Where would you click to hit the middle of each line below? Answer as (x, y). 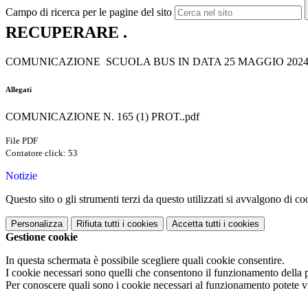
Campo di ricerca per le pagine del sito (89, 12)
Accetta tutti (196, 224)
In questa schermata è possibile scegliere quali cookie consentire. (145, 261)
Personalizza (37, 224)
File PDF (22, 141)
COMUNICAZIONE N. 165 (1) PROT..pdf (102, 117)
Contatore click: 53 (42, 153)
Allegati (19, 90)
